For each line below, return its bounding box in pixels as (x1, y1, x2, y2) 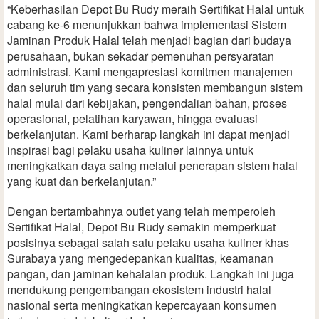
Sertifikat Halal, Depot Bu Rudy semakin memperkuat (7, 219, 276, 236)
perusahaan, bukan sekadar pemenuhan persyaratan (7, 48, 274, 65)
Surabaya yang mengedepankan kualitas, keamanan (7, 250, 273, 267)
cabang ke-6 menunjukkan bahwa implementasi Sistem (7, 16, 286, 33)
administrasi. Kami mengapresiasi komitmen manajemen (7, 63, 293, 80)
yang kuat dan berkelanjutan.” (7, 173, 156, 190)
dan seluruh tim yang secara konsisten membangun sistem (7, 79, 303, 96)
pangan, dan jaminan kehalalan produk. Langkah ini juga (7, 266, 294, 283)
